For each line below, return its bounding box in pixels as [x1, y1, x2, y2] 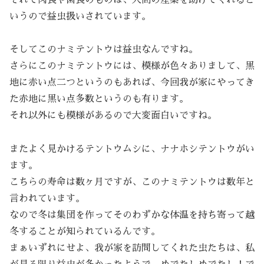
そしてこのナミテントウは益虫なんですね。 [9, 45, 198, 55]
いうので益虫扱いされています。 [9, 11, 151, 21]
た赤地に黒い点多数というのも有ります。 [9, 94, 189, 104]
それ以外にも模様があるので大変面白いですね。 [9, 111, 217, 121]
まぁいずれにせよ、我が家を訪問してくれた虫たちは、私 [9, 243, 255, 253]
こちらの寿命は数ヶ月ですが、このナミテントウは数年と [9, 177, 255, 187]
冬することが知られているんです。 [9, 227, 160, 237]
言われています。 [9, 194, 85, 204]
